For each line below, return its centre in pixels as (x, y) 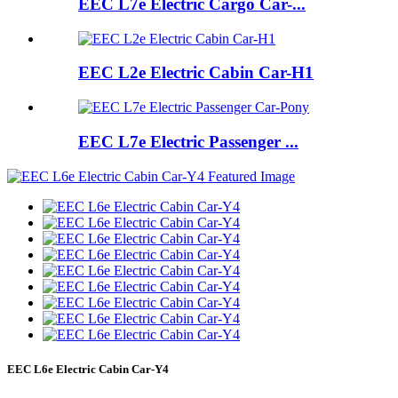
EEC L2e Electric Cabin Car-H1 (196, 73)
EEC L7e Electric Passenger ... (188, 141)
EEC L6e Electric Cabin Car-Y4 (88, 369)
